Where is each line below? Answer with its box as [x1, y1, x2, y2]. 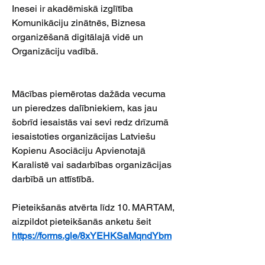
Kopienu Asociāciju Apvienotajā [12, 145, 148, 156]
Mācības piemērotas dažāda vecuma [12, 88, 168, 99]
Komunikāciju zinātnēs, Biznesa [12, 17, 148, 28]
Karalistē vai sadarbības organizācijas [12, 159, 174, 170]
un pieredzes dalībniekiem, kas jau [12, 102, 160, 114]
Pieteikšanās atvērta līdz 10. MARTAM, [12, 202, 177, 213]
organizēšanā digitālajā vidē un [12, 31, 146, 43]
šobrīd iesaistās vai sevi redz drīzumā [12, 117, 171, 128]
